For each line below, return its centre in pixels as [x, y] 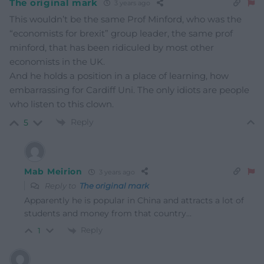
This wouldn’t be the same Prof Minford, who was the [126, 19]
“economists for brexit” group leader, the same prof [121, 33]
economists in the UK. [57, 61]
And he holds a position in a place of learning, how [119, 75]
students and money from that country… [108, 214]
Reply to [61, 186]
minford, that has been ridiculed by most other [112, 47]
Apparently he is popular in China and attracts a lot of [134, 201]
